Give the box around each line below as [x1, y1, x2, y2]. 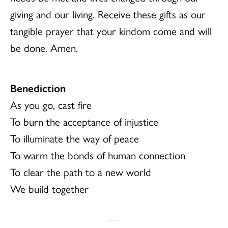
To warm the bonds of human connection [10, 147, 185, 162]
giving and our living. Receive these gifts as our [10, 6, 206, 21]
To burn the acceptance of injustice [10, 113, 158, 129]
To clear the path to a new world [10, 164, 151, 179]
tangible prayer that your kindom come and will [10, 23, 212, 38]
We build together [10, 181, 89, 196]
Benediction [10, 80, 66, 95]
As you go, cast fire [10, 97, 92, 112]
